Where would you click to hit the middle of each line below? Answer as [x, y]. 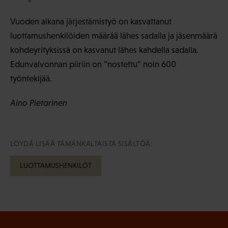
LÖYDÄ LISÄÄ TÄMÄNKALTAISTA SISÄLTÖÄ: [81, 143]
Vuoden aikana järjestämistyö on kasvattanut [91, 21]
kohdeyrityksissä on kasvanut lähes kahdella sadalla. [104, 50]
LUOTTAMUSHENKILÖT [56, 166]
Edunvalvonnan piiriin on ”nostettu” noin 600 [93, 64]
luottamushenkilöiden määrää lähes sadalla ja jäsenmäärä [114, 36]
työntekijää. [31, 78]
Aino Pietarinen [39, 103]
